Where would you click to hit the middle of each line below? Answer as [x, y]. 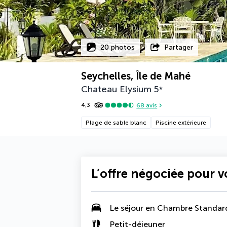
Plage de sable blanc [116, 123]
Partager [179, 47]
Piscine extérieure [181, 123]
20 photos [118, 47]
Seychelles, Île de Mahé [136, 76]
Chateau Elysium [116, 89]
